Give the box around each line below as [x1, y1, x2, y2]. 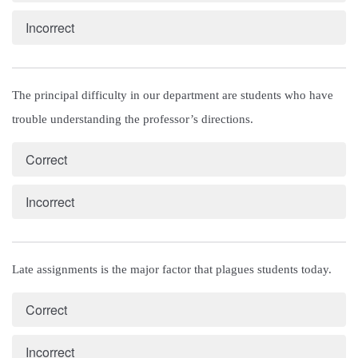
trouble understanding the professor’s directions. [12, 113, 253, 126]
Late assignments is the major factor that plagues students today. [12, 263, 332, 276]
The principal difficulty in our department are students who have [12, 89, 333, 102]
